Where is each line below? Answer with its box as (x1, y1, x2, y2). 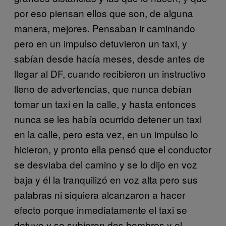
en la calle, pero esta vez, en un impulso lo (14, 127, 198, 141)
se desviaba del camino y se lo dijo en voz (14, 157, 197, 171)
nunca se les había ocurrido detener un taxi (14, 111, 202, 126)
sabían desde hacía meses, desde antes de (14, 51, 205, 65)
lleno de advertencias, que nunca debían (14, 81, 192, 95)
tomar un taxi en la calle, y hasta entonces (14, 96, 196, 110)
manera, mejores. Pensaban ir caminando (14, 21, 195, 35)
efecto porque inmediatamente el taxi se (14, 202, 187, 216)
